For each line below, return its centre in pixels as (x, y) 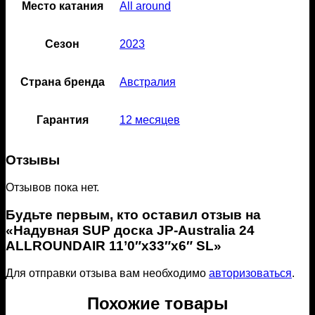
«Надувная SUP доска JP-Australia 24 (130, 230)
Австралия (148, 82)
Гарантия (62, 120)
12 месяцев (150, 120)
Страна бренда (62, 82)
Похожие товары (157, 303)
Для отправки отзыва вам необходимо (107, 273)
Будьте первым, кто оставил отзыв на (133, 214)
